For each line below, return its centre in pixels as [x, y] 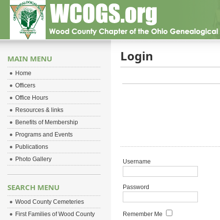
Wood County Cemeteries [49, 202]
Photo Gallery [33, 159]
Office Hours [31, 98]
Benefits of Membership [46, 122]
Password [136, 187]
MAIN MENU [29, 58]
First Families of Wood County [55, 214]
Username [137, 162]
